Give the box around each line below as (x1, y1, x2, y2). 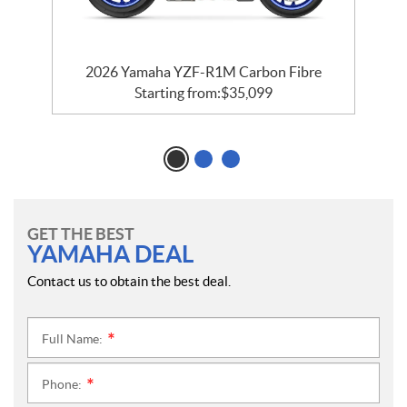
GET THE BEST (27, 224, 134, 244)
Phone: (42, 377, 84, 392)
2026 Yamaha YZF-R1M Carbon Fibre (85, 64, 322, 81)
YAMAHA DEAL (27, 241, 194, 268)
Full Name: (42, 332, 105, 347)
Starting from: (134, 84, 221, 102)
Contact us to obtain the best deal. (27, 273, 231, 290)
